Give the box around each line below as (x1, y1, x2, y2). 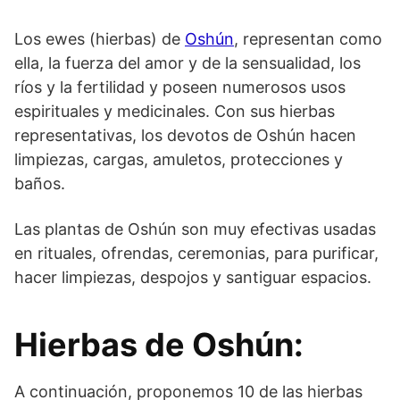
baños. (14, 173, 65, 193)
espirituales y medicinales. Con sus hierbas (14, 101, 335, 121)
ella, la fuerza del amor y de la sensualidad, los (14, 53, 361, 72)
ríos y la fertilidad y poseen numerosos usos (14, 77, 346, 96)
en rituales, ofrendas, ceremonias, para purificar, (14, 243, 379, 262)
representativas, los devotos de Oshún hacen (14, 125, 356, 145)
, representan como (234, 29, 382, 48)
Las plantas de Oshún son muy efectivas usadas (14, 219, 376, 238)
